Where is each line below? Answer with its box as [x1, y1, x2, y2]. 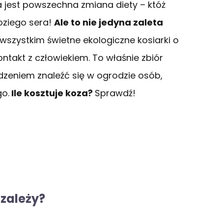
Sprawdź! [95, 86, 136, 99]
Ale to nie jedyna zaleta [54, 16, 163, 28]
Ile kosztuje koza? [9, 86, 95, 99]
